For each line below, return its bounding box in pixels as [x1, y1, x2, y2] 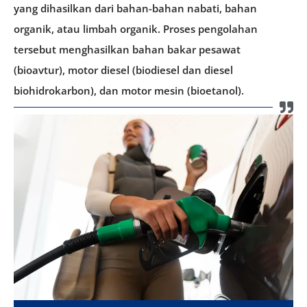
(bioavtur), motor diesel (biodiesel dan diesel [14, 62, 233, 77]
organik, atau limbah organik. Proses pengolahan [14, 21, 258, 36]
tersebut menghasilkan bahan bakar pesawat [14, 42, 241, 56]
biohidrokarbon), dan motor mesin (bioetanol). [14, 83, 244, 97]
